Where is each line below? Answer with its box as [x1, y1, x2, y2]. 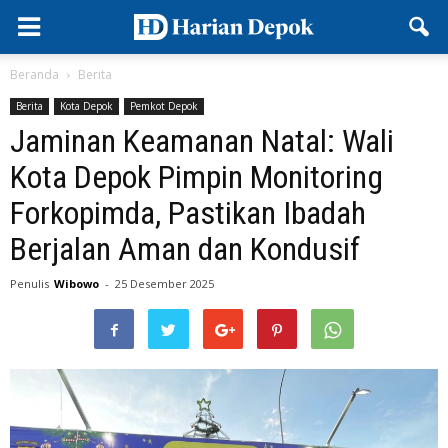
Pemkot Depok [130, 99, 198, 113]
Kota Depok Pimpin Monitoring [10, 158, 383, 196]
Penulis [10, 276, 49, 291]
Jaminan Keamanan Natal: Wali [10, 122, 394, 160]
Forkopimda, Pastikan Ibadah [10, 194, 366, 232]
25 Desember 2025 [115, 276, 214, 291]
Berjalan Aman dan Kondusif [10, 230, 360, 268]
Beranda [10, 66, 59, 83]
